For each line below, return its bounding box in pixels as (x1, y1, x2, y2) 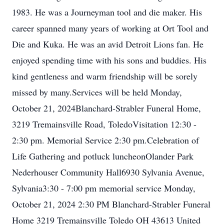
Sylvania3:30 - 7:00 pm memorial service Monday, (12, 182, 195, 194)
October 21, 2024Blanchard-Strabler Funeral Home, (12, 102, 201, 114)
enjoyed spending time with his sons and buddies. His (12, 54, 206, 66)
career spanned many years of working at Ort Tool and (12, 22, 208, 34)
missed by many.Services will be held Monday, (12, 86, 182, 98)
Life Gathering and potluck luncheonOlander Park (12, 150, 193, 162)
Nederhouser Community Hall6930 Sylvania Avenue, (12, 166, 204, 178)
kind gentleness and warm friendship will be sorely (12, 70, 197, 82)
